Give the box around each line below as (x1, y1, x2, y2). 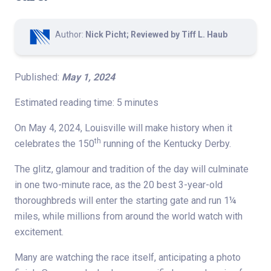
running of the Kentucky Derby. (101, 137, 231, 149)
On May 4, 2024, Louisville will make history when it (15, 122, 232, 134)
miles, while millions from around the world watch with (15, 210, 243, 222)
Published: (15, 71, 62, 83)
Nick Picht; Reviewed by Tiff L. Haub (85, 29, 227, 39)
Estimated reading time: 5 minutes (15, 96, 158, 108)
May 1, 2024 (62, 71, 115, 83)
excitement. (15, 226, 64, 238)
